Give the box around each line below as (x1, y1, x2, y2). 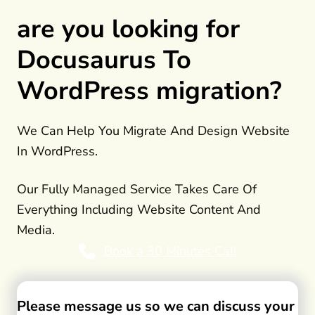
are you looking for (17, 12, 240, 47)
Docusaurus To (17, 43, 191, 78)
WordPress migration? (17, 74, 282, 109)
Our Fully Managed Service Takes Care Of (17, 181, 257, 198)
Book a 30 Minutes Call (103, 243, 237, 260)
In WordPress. (17, 143, 98, 160)
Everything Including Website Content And (17, 201, 261, 219)
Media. (17, 221, 55, 239)
